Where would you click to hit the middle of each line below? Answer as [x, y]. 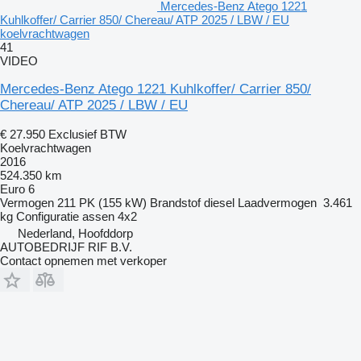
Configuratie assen [65, 217]
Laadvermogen [277, 203]
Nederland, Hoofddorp [75, 234]
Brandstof [175, 203]
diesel [219, 203]
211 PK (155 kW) [102, 203]
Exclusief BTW [87, 135]
